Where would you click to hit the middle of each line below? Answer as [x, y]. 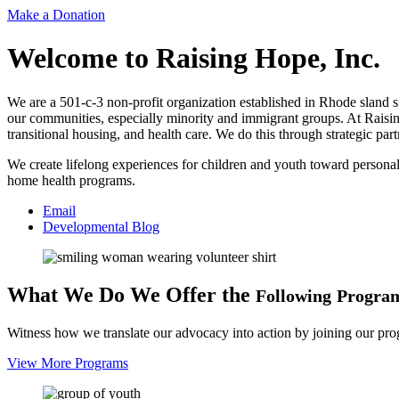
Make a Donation [56, 14]
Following [293, 295]
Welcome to [81, 58]
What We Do [66, 294]
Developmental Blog [101, 226]
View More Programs [68, 362]
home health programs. [71, 180]
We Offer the [190, 294]
